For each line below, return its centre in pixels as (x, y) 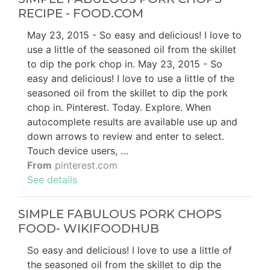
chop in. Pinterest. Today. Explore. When (119, 108)
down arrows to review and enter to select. (126, 137)
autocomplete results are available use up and (132, 122)
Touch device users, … (78, 151)
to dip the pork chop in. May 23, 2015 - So (125, 64)
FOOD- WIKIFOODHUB (89, 229)
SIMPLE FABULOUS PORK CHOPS (120, 214)
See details (52, 180)
